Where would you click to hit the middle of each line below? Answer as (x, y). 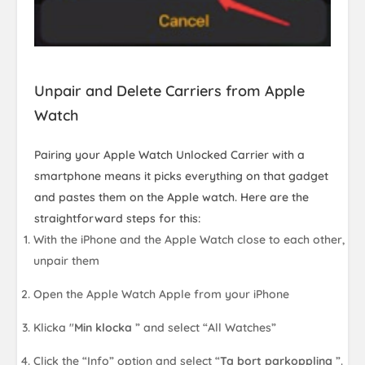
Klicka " (54, 327)
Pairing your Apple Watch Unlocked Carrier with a (169, 154)
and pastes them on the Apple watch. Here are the (172, 197)
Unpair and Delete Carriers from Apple (169, 90)
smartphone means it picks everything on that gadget (181, 176)
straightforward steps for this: (117, 218)
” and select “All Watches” (206, 327)
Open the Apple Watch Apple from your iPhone (162, 294)
